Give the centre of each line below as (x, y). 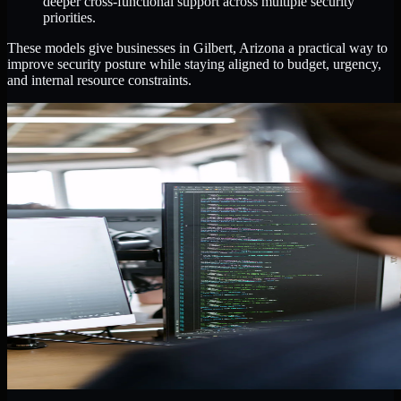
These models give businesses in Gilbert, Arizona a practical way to (197, 48)
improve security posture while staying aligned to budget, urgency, (194, 64)
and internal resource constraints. (99, 81)
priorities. (69, 18)
